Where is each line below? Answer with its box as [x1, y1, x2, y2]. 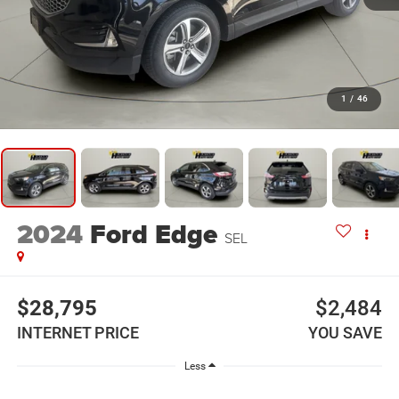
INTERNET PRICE [16, 323, 139, 343]
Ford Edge [89, 214, 217, 254]
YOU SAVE [308, 323, 383, 343]
